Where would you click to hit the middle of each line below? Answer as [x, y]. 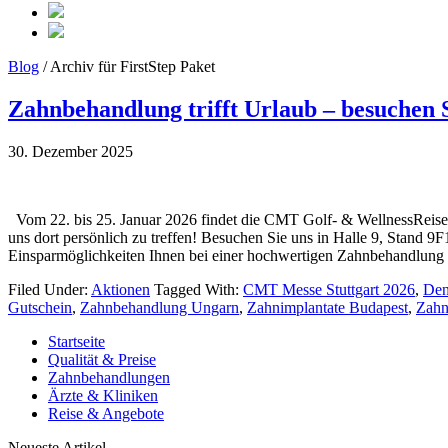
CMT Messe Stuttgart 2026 [329, 289]
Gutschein [40, 307]
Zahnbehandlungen [109, 377]
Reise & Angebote [106, 413]
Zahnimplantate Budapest [327, 307]
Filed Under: [49, 289]
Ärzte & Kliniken [103, 395]
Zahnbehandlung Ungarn [159, 307]
